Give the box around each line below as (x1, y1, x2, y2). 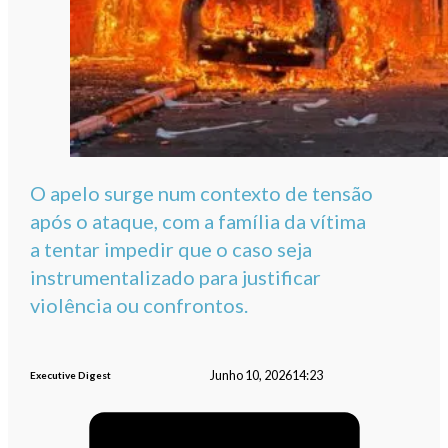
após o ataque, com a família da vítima (30, 209, 367, 234)
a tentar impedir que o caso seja (30, 237, 313, 262)
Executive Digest (30, 369, 112, 382)
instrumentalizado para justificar (30, 265, 322, 290)
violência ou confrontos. (30, 293, 249, 318)
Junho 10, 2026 (209, 367, 292, 383)
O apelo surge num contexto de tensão (30, 181, 374, 206)
